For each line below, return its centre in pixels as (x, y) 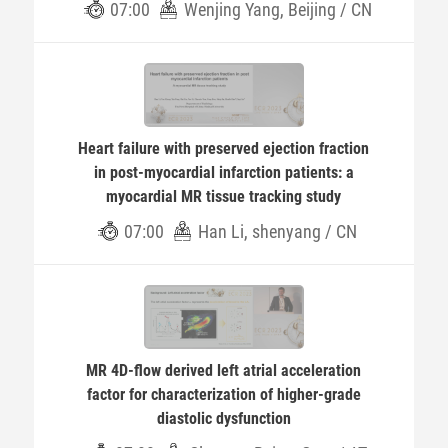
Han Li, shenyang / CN (278, 231)
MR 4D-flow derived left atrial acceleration (224, 370)
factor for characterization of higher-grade (223, 394)
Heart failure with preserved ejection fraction (224, 148)
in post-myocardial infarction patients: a (223, 172)
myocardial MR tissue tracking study (224, 196)
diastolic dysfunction (223, 418)
